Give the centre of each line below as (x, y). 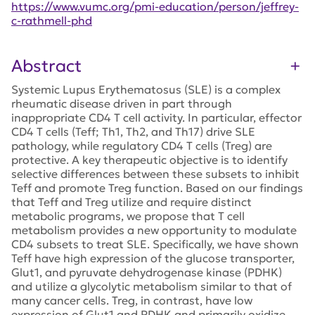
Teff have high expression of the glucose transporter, (153, 258)
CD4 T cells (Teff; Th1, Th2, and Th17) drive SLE (133, 132)
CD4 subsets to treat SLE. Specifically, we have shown (155, 244)
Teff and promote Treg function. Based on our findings (157, 188)
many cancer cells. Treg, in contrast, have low (132, 301)
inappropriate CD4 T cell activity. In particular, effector (156, 118)
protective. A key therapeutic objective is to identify (149, 160)
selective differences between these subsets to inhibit (155, 174)
